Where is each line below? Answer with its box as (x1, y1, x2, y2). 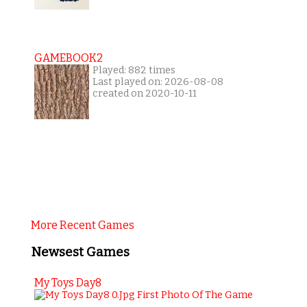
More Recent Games (30, 219, 134, 232)
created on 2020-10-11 (92, 88, 197, 100)
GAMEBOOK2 (34, 51, 103, 65)
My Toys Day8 (34, 275, 101, 289)
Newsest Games (30, 245, 130, 260)
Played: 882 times (92, 64, 175, 77)
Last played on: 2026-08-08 (92, 76, 223, 88)
